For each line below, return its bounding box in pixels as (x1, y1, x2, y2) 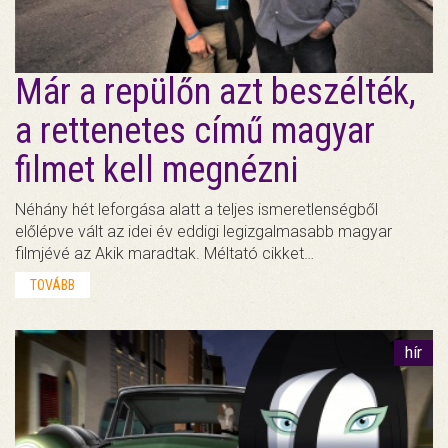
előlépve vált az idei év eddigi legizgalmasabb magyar (15, 221, 392, 241)
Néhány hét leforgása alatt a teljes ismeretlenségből (15, 199, 378, 219)
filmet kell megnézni (15, 148, 298, 191)
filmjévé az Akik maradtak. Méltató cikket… (15, 243, 314, 263)
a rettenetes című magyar (15, 109, 375, 152)
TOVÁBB (30, 276, 75, 293)
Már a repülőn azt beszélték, (15, 70, 416, 113)
